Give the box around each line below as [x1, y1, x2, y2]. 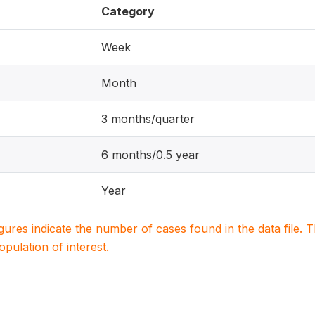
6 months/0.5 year [101, 148, 200, 162]
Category [101, 4, 155, 18]
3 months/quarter [101, 112, 195, 126]
